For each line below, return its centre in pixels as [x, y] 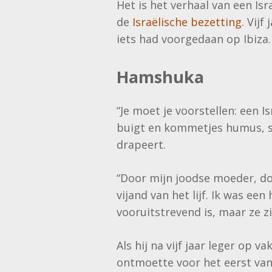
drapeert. [143, 145]
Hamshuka [160, 77]
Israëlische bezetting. [188, 22]
